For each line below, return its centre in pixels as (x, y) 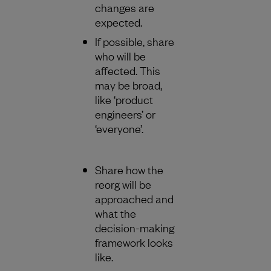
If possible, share (135, 41)
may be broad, (129, 84)
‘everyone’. (120, 128)
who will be (120, 55)
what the (116, 213)
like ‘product (124, 99)
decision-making (135, 227)
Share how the (129, 169)
